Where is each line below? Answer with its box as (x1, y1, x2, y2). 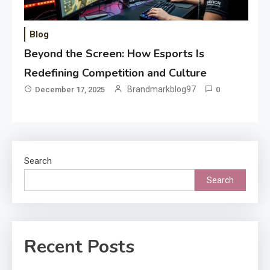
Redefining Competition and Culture (24, 65, 207, 80)
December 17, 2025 (35, 84, 105, 94)
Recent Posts (24, 234, 134, 259)
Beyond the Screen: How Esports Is (24, 46, 205, 61)
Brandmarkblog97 (127, 84, 196, 94)
